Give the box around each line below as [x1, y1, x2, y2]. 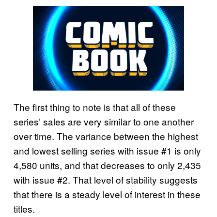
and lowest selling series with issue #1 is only [14, 143, 201, 157]
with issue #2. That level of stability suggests [14, 172, 198, 186]
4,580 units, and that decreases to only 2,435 [14, 158, 201, 171]
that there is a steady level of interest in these [14, 187, 201, 201]
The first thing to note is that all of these [14, 100, 176, 113]
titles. [14, 201, 35, 215]
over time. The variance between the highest [14, 129, 198, 142]
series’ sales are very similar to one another [14, 114, 194, 128]
